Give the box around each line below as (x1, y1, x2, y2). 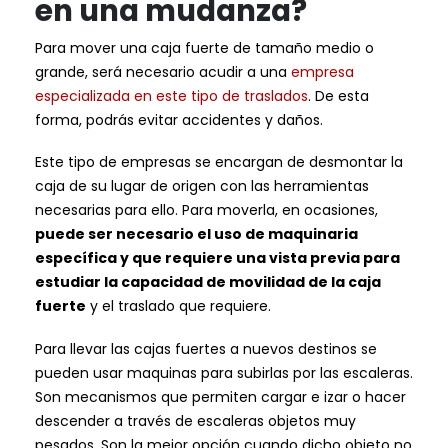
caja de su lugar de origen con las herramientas (35, 176, 369, 197)
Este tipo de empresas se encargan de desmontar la (35, 152, 403, 173)
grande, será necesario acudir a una (35, 61, 291, 82)
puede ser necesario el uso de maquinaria (35, 224, 358, 245)
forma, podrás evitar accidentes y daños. (35, 109, 323, 130)
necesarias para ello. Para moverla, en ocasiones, (35, 200, 378, 221)
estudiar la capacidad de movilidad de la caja (35, 272, 381, 293)
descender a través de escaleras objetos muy (35, 410, 356, 431)
